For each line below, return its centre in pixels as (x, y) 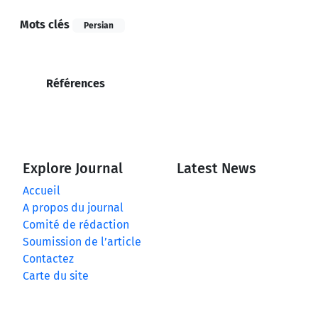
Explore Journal (73, 168)
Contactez (48, 258)
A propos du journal (73, 207)
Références (74, 83)
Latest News (217, 168)
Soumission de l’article (82, 241)
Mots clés (45, 24)
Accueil (42, 190)
